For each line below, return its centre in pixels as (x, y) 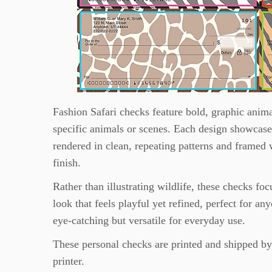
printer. (69, 261)
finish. (67, 163)
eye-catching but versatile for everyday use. (149, 220)
